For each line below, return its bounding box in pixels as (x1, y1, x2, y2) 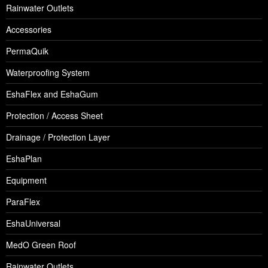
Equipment (6, 174, 47, 187)
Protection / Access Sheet (6, 109, 103, 122)
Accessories (6, 23, 51, 36)
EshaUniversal (6, 217, 60, 230)
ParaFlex (6, 196, 40, 208)
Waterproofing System (6, 66, 90, 79)
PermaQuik (6, 45, 48, 57)
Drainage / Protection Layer (6, 131, 110, 144)
